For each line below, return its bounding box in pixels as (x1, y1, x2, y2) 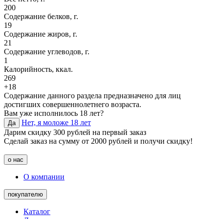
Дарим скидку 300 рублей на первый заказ (4, 128, 146, 136)
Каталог (23, 207, 50, 216)
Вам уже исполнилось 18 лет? (4, 109, 104, 117)
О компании (23, 172, 65, 181)
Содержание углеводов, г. (4, 47, 89, 56)
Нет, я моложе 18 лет (22, 118, 91, 127)
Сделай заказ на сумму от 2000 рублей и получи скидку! (4, 136, 193, 145)
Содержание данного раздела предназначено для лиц (4, 91, 181, 100)
